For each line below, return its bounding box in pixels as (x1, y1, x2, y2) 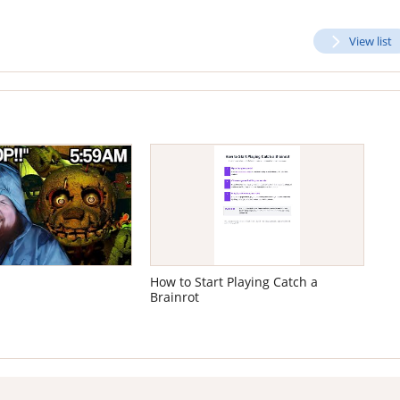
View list (349, 33, 392, 49)
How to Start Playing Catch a (150, 274, 319, 291)
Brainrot (150, 289, 200, 306)
